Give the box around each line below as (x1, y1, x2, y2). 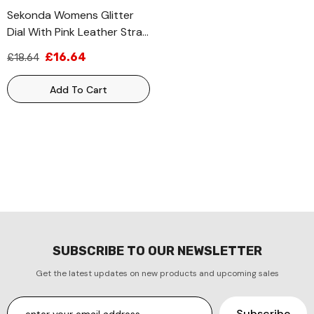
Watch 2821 (7, 41, 66, 56)
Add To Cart (50, 83, 107, 96)
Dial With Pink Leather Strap (7, 25, 149, 39)
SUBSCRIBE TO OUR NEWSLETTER (52, 243, 262, 259)
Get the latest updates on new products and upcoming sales (35, 268, 279, 279)
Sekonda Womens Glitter (7, 8, 134, 22)
